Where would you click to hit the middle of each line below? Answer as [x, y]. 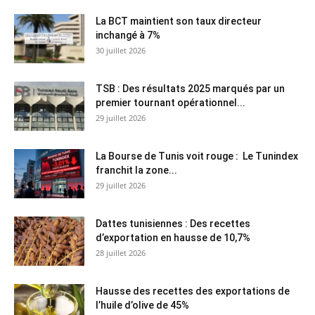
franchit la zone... [136, 170]
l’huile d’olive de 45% [142, 305]
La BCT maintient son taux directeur [179, 21]
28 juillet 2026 [121, 252]
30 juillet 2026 [121, 50]
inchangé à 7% [128, 35]
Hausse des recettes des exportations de [193, 291]
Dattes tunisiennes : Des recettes [173, 223]
